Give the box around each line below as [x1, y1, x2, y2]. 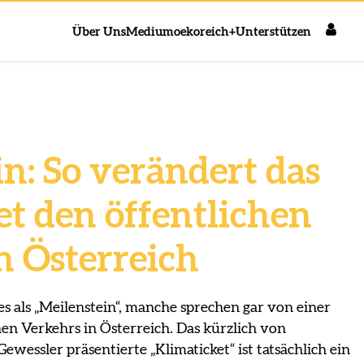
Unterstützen [236, 25, 312, 38]
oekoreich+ [174, 25, 236, 38]
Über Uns [72, 25, 127, 38]
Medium [126, 25, 175, 38]
